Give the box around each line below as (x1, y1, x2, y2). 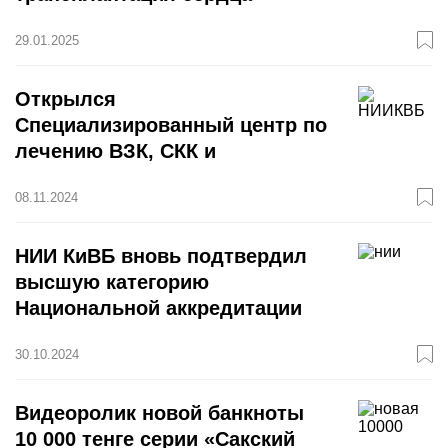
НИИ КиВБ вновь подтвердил (15, 245, 307, 267)
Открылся (15, 88, 116, 110)
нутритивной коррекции (15, 166, 251, 188)
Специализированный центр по (15, 114, 327, 136)
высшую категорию (15, 271, 209, 293)
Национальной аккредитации (15, 297, 302, 319)
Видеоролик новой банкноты (15, 402, 304, 424)
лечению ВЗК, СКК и (15, 140, 216, 162)
